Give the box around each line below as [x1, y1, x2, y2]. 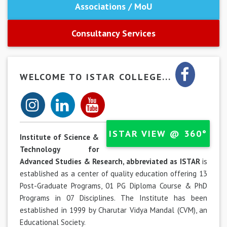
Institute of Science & [20, 132, 99, 142]
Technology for [20, 144, 99, 154]
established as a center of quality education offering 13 [20, 168, 207, 178]
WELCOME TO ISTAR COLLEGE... [20, 70, 174, 83]
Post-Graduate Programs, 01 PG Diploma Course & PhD [20, 180, 207, 191]
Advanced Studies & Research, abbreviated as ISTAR [20, 156, 202, 166]
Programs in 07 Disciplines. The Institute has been [20, 193, 207, 203]
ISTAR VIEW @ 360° [109, 127, 207, 139]
